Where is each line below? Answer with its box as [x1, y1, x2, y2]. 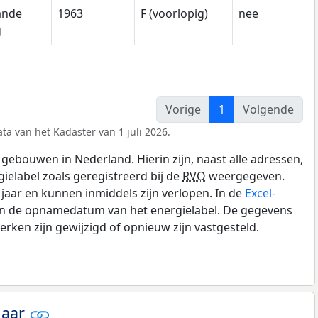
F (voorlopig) [141, 6, 208, 22]
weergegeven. [206, 168, 285, 184]
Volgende [243, 101, 294, 117]
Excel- [245, 185, 275, 201]
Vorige [165, 101, 201, 117]
